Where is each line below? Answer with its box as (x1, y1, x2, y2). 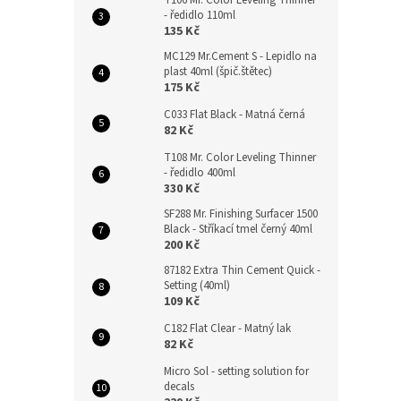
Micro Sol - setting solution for (164, 363, 309, 380)
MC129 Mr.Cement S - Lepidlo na (164, 48, 317, 64)
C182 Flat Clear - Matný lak (164, 320, 291, 337)
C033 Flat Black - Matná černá (164, 107, 305, 123)
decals (164, 379, 194, 395)
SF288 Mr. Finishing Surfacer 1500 (164, 206, 318, 222)
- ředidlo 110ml (164, 7, 235, 23)
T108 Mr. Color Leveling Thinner (164, 149, 316, 166)
